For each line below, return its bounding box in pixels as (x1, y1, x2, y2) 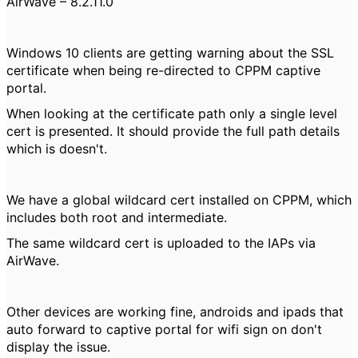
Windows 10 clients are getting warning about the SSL (6, 45, 334, 61)
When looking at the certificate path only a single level (6, 105, 337, 121)
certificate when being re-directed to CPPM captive (6, 62, 320, 78)
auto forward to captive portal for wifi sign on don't (6, 321, 322, 337)
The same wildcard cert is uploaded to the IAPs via (6, 235, 316, 251)
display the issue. (6, 339, 110, 355)
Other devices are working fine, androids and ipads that (6, 304, 344, 320)
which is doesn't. (6, 141, 107, 157)
